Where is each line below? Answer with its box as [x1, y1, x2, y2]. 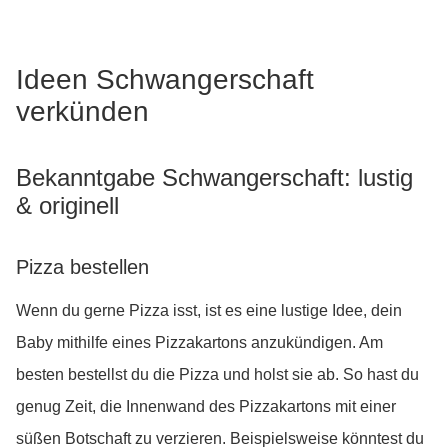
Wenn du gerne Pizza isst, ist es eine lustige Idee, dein [16, 302, 402, 320]
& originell [16, 192, 119, 220]
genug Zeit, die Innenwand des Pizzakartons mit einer [16, 398, 396, 416]
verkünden [16, 96, 149, 128]
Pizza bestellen [16, 256, 149, 279]
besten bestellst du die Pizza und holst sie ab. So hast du [16, 366, 419, 384]
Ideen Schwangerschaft [16, 64, 314, 96]
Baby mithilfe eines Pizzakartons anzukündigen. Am [16, 334, 383, 352]
